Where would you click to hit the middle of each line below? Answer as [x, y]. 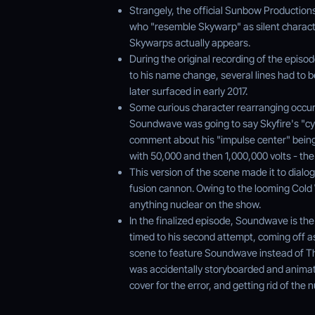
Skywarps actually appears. [190, 42]
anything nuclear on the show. [195, 204]
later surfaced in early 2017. [188, 91]
